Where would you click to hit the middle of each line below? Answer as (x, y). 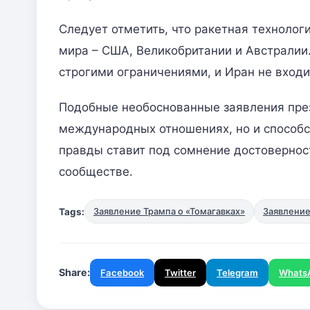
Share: (74, 273)
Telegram (237, 273)
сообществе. (96, 172)
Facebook (122, 273)
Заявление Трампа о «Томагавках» (169, 212)
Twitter (180, 273)
